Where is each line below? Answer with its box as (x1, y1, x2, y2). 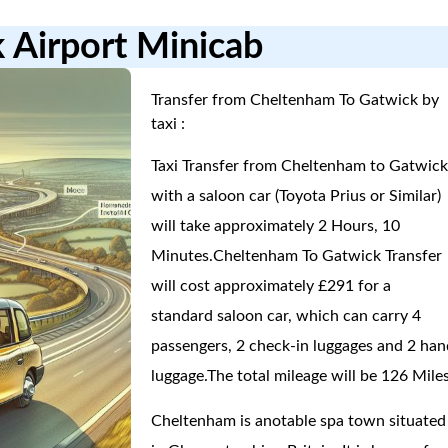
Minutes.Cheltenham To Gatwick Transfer (151, 248, 443, 264)
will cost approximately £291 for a (151, 278, 392, 294)
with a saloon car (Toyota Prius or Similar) (151, 188, 442, 204)
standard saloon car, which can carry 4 (151, 308, 422, 324)
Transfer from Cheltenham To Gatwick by (151, 92, 440, 108)
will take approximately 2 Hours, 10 (151, 218, 401, 234)
